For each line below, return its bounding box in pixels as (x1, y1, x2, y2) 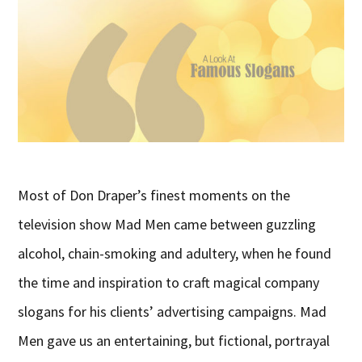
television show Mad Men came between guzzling (18, 215, 317, 234)
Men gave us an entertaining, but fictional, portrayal (18, 331, 330, 351)
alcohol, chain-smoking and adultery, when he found (18, 244, 332, 263)
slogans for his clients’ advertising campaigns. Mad (18, 302, 327, 322)
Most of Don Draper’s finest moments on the (18, 186, 291, 205)
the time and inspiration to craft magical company (18, 273, 320, 293)
